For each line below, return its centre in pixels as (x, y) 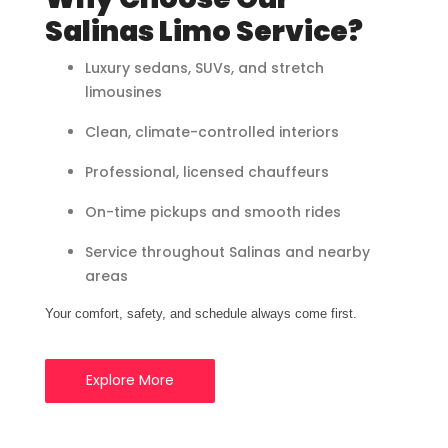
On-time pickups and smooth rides (213, 212)
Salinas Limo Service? (204, 32)
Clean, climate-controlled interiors (212, 132)
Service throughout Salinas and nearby (227, 252)
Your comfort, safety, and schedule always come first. (201, 314)
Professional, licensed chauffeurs (207, 172)
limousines (123, 92)
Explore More (130, 380)
